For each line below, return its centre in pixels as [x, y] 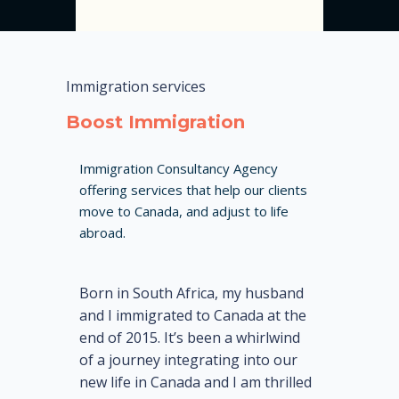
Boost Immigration [155, 122]
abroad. [102, 233]
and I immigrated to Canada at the [193, 315]
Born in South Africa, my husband [191, 293]
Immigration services [136, 87]
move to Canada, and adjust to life [184, 212]
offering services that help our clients [193, 190]
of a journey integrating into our [188, 359]
